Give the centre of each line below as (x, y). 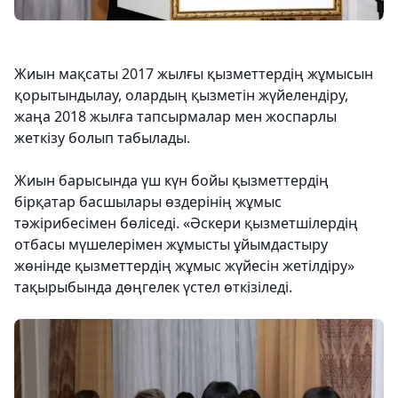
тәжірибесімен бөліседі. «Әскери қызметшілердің (186, 223)
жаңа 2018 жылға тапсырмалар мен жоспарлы (175, 117)
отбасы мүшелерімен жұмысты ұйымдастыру (171, 245)
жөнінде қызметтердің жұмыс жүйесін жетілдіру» (184, 266)
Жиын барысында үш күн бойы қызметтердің (171, 181)
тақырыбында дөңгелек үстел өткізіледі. (153, 287)
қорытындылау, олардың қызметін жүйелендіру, (181, 96)
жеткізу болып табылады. (102, 138)
